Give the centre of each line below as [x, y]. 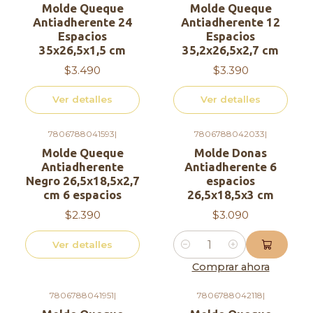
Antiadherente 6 [231, 167]
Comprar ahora [231, 267]
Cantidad [195, 253]
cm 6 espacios [82, 195]
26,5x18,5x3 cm [231, 195]
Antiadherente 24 [82, 22]
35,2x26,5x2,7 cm [231, 50]
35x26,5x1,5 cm [82, 50]
